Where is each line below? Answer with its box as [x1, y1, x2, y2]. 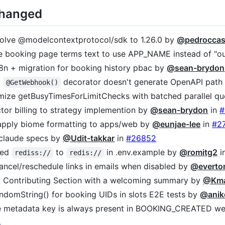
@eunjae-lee [152, 119, 201, 130]
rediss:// [14, 149, 51, 157]
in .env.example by [104, 147, 180, 158]
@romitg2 [179, 147, 218, 158]
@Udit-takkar [63, 133, 115, 144]
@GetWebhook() [6, 78, 58, 87]
